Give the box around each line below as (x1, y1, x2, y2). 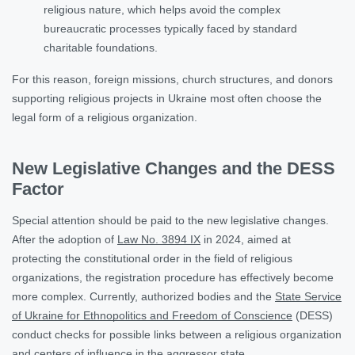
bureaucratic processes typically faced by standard (44, 21, 297, 35)
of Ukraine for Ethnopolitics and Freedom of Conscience (12, 308, 292, 322)
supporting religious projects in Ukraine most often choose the (12, 91, 322, 105)
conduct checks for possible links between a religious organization (12, 327, 342, 341)
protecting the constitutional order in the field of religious (12, 251, 292, 265)
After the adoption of (12, 232, 117, 246)
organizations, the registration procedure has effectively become (12, 270, 334, 284)
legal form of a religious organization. (12, 110, 197, 124)
